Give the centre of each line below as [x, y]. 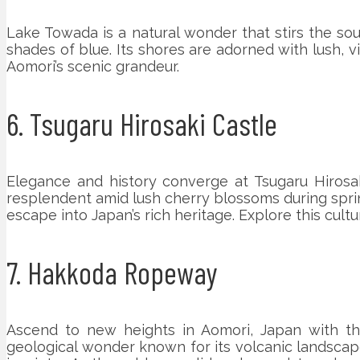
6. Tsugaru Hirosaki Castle [142, 123]
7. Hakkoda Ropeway [112, 272]
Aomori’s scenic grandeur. [93, 66]
